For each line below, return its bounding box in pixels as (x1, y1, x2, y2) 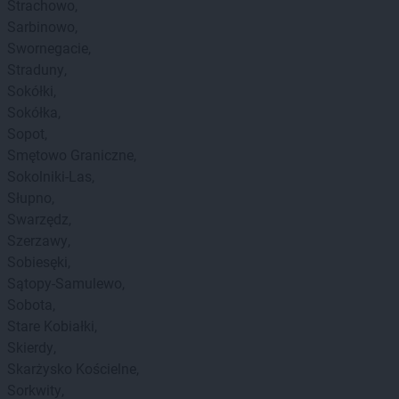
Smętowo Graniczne (7, 147, 134, 164)
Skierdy (7, 339, 53, 356)
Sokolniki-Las (7, 168, 92, 185)
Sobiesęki (7, 254, 68, 271)
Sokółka (7, 104, 58, 121)
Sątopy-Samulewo (7, 275, 122, 292)
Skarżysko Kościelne (7, 361, 136, 378)
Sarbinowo (7, 19, 75, 36)
